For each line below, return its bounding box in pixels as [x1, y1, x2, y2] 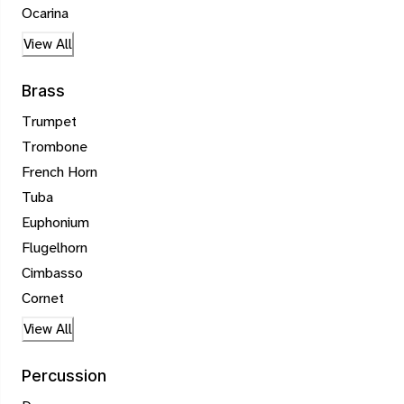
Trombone [22, 137, 87, 157]
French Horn [22, 162, 97, 182]
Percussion [22, 366, 106, 386]
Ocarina [22, 4, 69, 23]
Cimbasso [22, 263, 83, 283]
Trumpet [22, 112, 77, 132]
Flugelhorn [22, 238, 87, 258]
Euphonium [22, 213, 89, 233]
